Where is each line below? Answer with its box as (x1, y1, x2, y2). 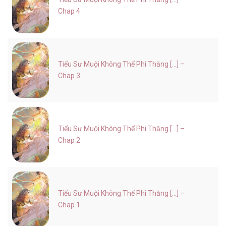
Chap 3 (58, 72, 80, 80)
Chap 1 (58, 201, 80, 209)
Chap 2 (58, 136, 80, 144)
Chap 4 (58, 7, 80, 15)
